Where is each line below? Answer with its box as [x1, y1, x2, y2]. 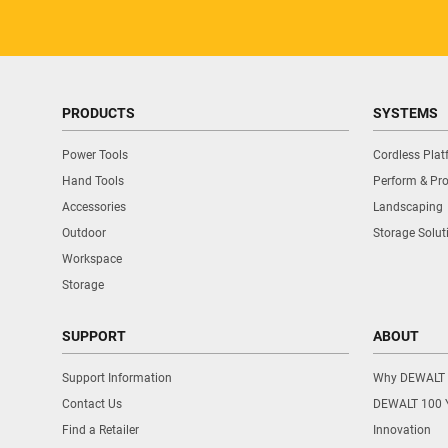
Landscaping [373, 199, 443, 214]
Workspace [62, 251, 122, 266]
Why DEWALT [373, 370, 445, 385]
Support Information [62, 370, 172, 385]
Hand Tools [62, 173, 124, 188]
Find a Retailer [62, 422, 139, 437]
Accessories [62, 199, 126, 214]
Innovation [373, 422, 431, 437]
